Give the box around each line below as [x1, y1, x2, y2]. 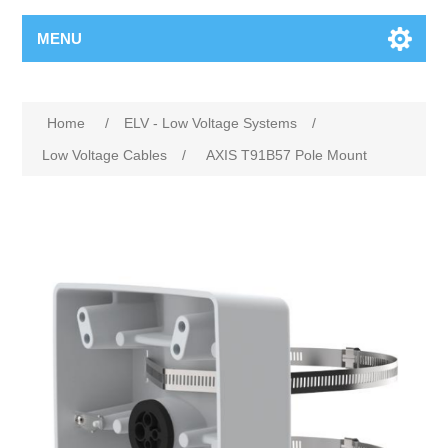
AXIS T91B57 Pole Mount [206, 147, 368, 163]
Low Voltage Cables [42, 147, 168, 163]
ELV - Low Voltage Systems [124, 115, 298, 131]
